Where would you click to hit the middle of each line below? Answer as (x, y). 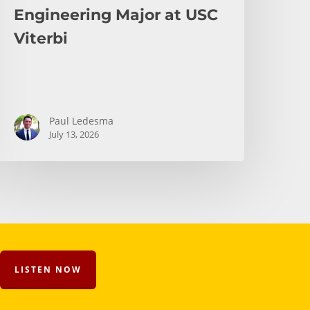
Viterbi (41, 38)
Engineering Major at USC (116, 15)
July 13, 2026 (74, 134)
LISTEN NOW (48, 270)
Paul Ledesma (82, 120)
